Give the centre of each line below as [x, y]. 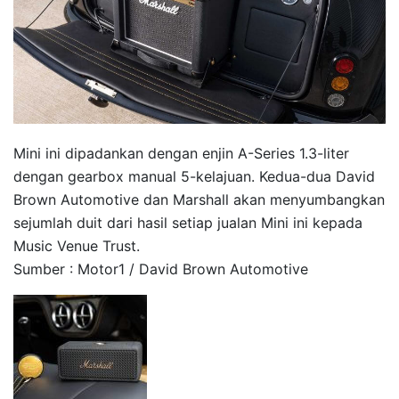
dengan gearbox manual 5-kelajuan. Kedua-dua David [194, 176]
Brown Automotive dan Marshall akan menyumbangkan [199, 199]
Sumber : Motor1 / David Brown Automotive [161, 269]
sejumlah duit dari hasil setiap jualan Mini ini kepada [188, 222]
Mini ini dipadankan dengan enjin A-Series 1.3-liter [181, 153]
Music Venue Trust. [77, 245]
